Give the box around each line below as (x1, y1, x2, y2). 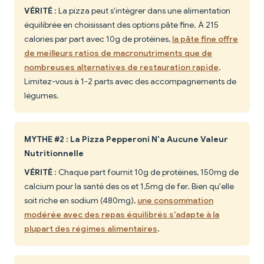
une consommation (137, 195, 213, 206)
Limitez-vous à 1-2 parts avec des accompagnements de (24, 76, 236, 87)
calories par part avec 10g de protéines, (24, 34, 172, 45)
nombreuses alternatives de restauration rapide (24, 62, 219, 73)
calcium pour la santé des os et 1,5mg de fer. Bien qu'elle (24, 181, 234, 192)
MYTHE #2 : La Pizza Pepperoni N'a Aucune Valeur (24, 134, 228, 145)
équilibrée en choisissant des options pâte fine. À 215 (24, 19, 219, 31)
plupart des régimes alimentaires (24, 223, 157, 235)
